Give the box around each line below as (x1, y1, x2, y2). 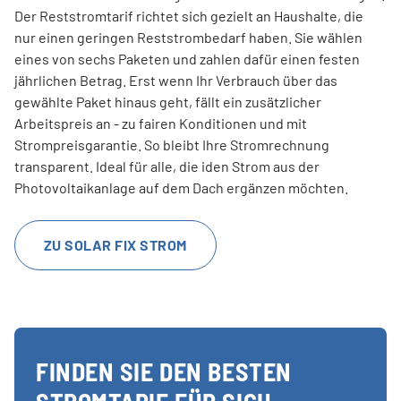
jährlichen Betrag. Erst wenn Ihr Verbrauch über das (14, 71, 337, 89)
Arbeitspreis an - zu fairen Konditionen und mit (14, 114, 307, 132)
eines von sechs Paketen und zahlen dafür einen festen (14, 49, 360, 67)
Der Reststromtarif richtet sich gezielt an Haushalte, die (14, 6, 363, 24)
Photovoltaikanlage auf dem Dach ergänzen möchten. (14, 178, 348, 196)
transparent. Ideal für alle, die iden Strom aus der (14, 157, 320, 175)
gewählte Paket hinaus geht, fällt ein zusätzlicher (14, 92, 321, 110)
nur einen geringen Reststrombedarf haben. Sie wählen (14, 28, 363, 46)
